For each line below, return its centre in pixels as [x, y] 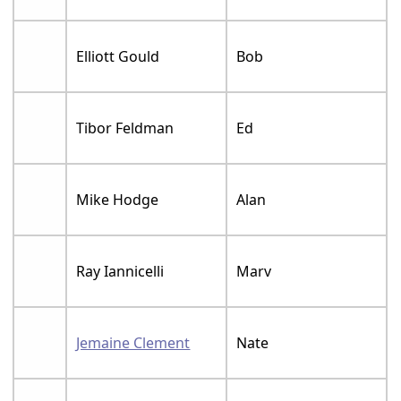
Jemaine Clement [133, 343]
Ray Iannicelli [120, 272]
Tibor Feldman [125, 128]
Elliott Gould [118, 57]
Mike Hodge [118, 200]
